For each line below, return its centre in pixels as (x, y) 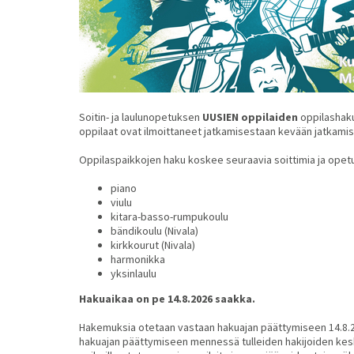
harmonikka (138, 259)
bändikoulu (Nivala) (154, 231)
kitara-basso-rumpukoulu (169, 217)
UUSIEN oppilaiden (250, 117)
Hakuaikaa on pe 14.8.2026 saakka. (168, 299)
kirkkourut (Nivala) (153, 245)
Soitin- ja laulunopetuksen (141, 117)
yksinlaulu (134, 273)
